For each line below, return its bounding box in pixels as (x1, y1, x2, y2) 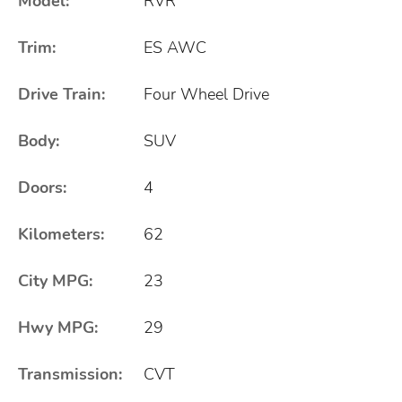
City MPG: (18, 269, 92, 292)
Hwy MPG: (18, 316, 98, 338)
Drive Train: (18, 83, 105, 105)
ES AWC (144, 36, 206, 58)
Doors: (18, 176, 66, 198)
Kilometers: (18, 223, 104, 245)
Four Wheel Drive (144, 83, 269, 105)
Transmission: (18, 363, 122, 385)
